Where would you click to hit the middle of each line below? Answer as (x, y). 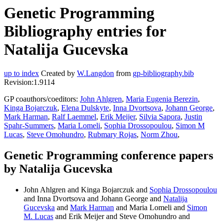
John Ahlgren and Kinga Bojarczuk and (87, 190)
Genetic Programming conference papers (109, 156)
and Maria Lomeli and (150, 208)
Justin (193, 117)
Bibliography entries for (85, 31)
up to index (21, 74)
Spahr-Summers (29, 126)
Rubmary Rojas (112, 135)
